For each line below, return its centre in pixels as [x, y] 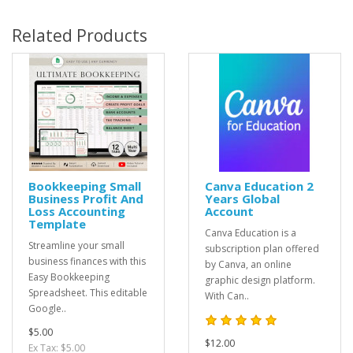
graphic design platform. [260, 280]
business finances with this [87, 261]
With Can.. [227, 296]
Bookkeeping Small [85, 186]
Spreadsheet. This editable [88, 293]
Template [57, 224]
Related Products [80, 35]
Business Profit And [86, 199]
